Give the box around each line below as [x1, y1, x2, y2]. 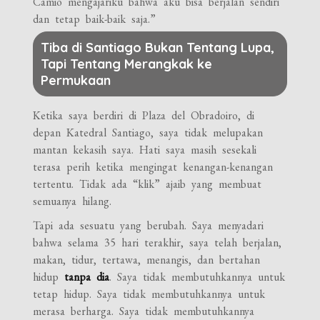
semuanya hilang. [33, 193, 112, 209]
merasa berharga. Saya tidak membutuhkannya [33, 303, 255, 319]
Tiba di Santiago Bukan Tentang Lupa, [41, 39, 275, 56]
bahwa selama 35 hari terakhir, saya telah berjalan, [33, 234, 282, 250]
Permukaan [41, 71, 111, 89]
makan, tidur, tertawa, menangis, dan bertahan [33, 251, 261, 267]
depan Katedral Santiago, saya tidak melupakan [33, 124, 264, 140]
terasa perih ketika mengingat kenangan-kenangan [33, 159, 274, 174]
